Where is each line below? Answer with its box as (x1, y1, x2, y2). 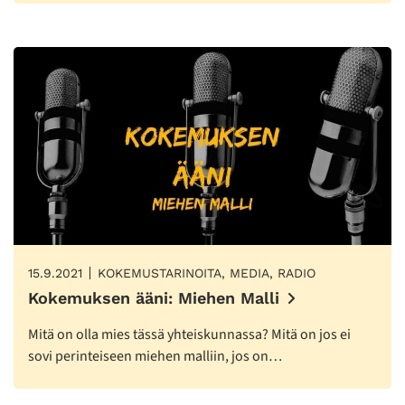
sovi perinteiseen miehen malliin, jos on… (28, 345, 282, 366)
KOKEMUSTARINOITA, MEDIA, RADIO (98, 265, 316, 280)
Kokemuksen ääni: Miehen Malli (28, 287, 279, 307)
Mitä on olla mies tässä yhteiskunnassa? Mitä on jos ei (28, 324, 351, 344)
